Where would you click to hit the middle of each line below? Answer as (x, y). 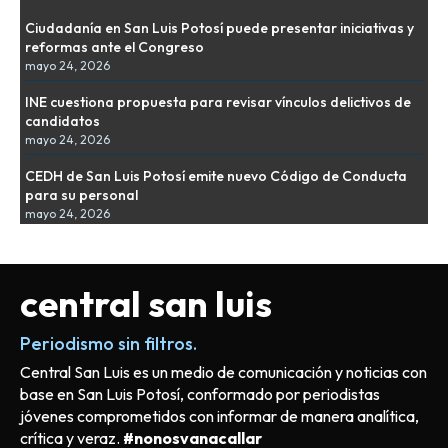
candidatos (62, 121)
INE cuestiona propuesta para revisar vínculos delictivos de (218, 102)
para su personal (81, 195)
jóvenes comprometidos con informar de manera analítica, (219, 416)
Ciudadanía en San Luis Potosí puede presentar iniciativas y (219, 28)
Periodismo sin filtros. (108, 344)
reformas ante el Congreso (114, 47)
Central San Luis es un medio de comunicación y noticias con (223, 372)
